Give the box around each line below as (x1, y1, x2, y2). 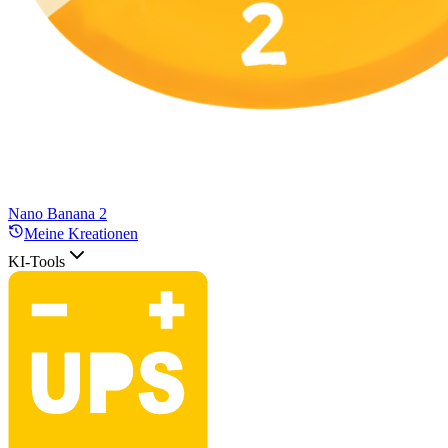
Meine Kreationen (24, 225, 138, 242)
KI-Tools (8, 253, 65, 270)
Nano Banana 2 (8, 205, 107, 222)
